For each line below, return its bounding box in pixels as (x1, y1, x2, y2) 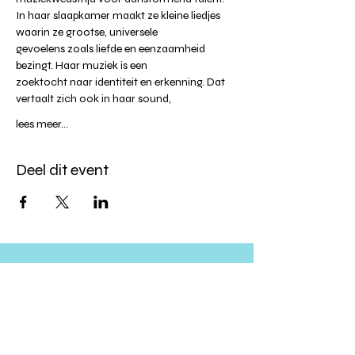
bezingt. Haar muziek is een (16, 58, 150, 72)
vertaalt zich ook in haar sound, (16, 91, 174, 105)
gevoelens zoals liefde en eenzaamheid (16, 41, 208, 55)
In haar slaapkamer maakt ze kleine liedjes (16, 8, 223, 22)
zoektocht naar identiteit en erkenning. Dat (16, 74, 227, 89)
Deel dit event (16, 159, 109, 180)
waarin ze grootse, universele (16, 25, 160, 39)
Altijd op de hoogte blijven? (16, 261, 195, 280)
